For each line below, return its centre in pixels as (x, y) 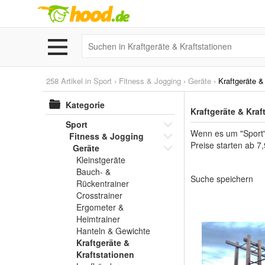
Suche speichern (222, 179)
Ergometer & (100, 207)
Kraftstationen (105, 254)
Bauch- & (93, 172)
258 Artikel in (70, 81)
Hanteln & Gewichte (113, 231)
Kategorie (85, 105)
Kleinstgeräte (101, 160)
